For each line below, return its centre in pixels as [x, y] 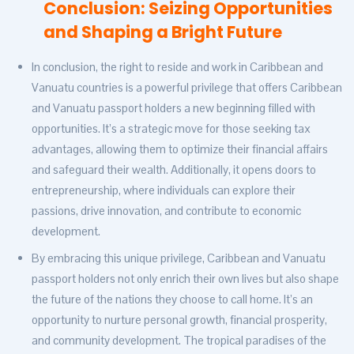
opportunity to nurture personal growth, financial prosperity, [179, 320]
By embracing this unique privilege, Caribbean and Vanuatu [179, 258]
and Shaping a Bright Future [163, 32]
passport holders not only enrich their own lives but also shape [185, 279]
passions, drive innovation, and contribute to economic [166, 211]
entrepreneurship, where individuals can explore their [164, 190]
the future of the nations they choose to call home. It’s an [172, 299]
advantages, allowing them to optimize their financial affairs [180, 149]
